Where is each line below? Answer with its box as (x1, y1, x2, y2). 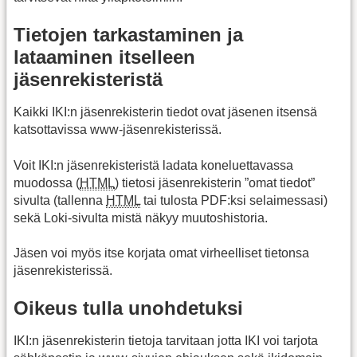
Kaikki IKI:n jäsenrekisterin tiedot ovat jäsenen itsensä (14, 105, 317, 120)
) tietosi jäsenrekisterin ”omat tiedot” (115, 175, 315, 190)
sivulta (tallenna (14, 193, 106, 207)
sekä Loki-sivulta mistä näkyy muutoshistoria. (14, 210, 268, 225)
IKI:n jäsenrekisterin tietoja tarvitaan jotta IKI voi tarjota (14, 334, 318, 348)
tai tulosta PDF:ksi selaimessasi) (140, 193, 328, 207)
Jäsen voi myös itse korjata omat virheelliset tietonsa (14, 246, 309, 261)
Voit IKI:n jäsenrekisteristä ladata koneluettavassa (14, 158, 293, 172)
